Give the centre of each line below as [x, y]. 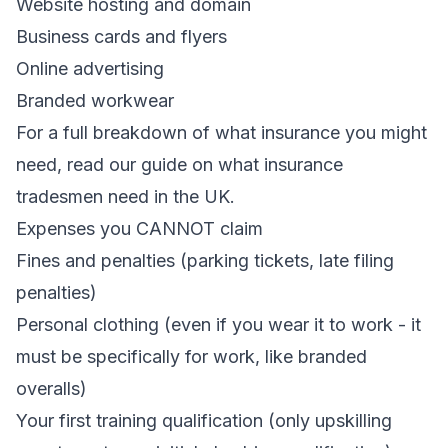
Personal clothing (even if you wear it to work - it [218, 324]
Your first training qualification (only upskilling [204, 420]
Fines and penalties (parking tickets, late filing [205, 260]
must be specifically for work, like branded [191, 356]
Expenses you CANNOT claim [139, 228]
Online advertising [90, 68]
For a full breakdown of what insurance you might [221, 132]
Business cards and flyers [121, 36]
